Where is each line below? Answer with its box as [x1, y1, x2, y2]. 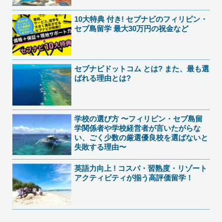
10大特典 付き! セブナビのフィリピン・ [74, 14, 208, 23]
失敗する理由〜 [74, 142, 127, 151]
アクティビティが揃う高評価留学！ [74, 173, 194, 182]
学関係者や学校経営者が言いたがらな [74, 123, 201, 132]
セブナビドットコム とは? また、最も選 [74, 64, 210, 73]
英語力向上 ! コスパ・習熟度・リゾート [74, 164, 208, 173]
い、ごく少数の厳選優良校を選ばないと [74, 133, 209, 142]
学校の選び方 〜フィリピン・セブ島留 [74, 114, 203, 123]
